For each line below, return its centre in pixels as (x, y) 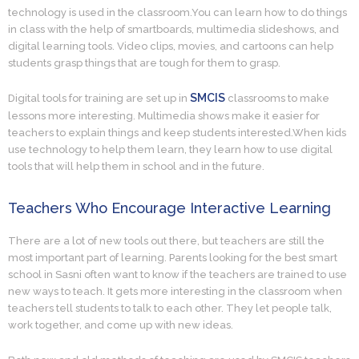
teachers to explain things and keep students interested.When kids (177, 133)
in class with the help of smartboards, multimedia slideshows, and (173, 29)
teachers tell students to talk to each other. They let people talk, (170, 308)
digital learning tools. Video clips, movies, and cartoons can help (171, 46)
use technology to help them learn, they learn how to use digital (170, 150)
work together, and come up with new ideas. (121, 325)
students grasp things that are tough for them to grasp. (144, 63)
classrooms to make (277, 99)
